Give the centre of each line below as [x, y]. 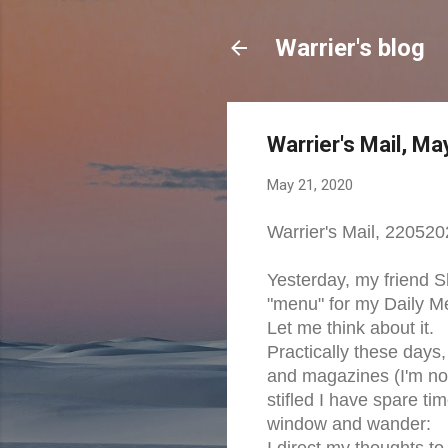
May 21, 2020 [310, 185]
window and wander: [349, 423]
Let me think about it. [350, 327]
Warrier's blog [350, 48]
